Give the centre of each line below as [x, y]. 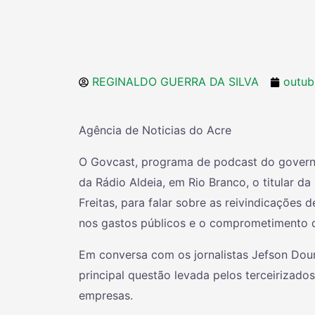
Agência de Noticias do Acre [155, 130]
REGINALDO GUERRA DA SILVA [175, 82]
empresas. [106, 296]
